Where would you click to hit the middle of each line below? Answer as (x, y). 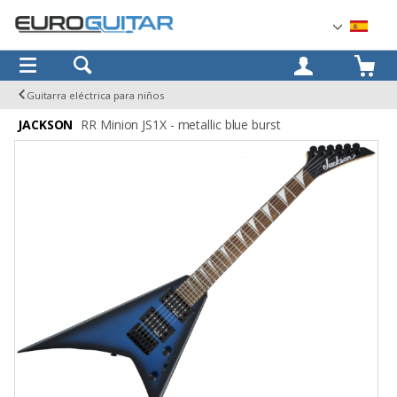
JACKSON (46, 124)
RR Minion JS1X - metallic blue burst (179, 124)
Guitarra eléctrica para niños (96, 95)
